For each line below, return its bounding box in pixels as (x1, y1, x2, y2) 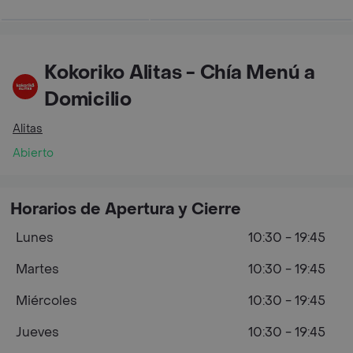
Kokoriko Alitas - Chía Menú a (44, 61, 316, 85)
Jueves (16, 324, 59, 340)
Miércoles (16, 292, 77, 309)
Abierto (13, 146, 54, 161)
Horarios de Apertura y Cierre (10, 199, 241, 220)
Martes (16, 261, 59, 277)
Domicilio (44, 87, 132, 112)
